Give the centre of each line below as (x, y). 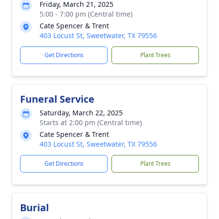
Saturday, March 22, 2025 (81, 113)
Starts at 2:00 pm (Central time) (91, 122)
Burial (34, 208)
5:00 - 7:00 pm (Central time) (86, 14)
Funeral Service (57, 99)
